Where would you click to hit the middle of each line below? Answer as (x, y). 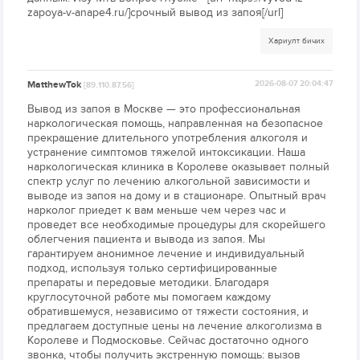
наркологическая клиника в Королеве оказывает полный (179, 167)
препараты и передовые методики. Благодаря (149, 283)
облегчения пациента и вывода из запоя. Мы (147, 239)
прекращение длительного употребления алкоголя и (168, 138)
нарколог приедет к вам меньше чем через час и (157, 211)
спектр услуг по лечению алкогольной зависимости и (169, 182)
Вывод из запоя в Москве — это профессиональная (164, 109)
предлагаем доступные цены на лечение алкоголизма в (175, 326)
